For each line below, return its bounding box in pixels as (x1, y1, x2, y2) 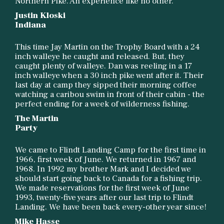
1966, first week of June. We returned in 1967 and (15, 154, 196, 165)
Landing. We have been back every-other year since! (15, 201, 206, 213)
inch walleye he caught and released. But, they (15, 51, 184, 62)
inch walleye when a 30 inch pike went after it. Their (15, 70, 203, 81)
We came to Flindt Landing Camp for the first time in (15, 144, 206, 156)
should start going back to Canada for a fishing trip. (15, 173, 202, 184)
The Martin (15, 113, 58, 124)
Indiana (15, 19, 46, 31)
